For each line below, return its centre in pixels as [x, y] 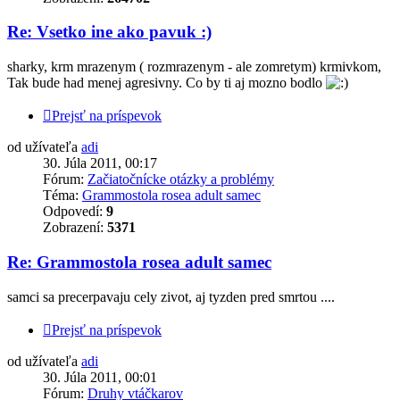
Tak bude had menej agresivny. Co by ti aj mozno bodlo [167, 83]
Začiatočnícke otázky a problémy [181, 179]
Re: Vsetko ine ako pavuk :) [109, 32]
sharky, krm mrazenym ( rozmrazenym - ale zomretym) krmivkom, [194, 67]
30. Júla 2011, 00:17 [100, 163]
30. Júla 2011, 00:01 [100, 377]
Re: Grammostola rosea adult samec [139, 262]
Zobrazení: [75, 228]
